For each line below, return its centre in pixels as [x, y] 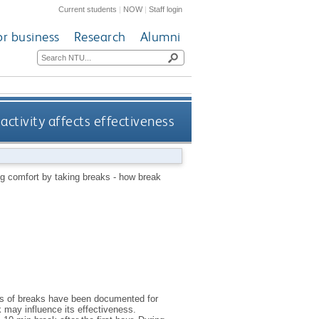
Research [100, 37]
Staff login [166, 9]
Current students [88, 9]
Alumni [160, 37]
